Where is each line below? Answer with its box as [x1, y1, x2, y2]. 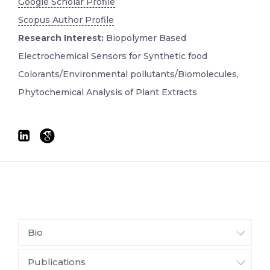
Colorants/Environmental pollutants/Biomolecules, [18, 68, 239, 80]
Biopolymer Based [106, 32, 186, 43]
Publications [28, 256, 86, 268]
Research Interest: [18, 32, 106, 43]
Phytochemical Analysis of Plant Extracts [18, 86, 197, 98]
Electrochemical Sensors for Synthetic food [18, 50, 207, 61]
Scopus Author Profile [18, 14, 114, 25]
